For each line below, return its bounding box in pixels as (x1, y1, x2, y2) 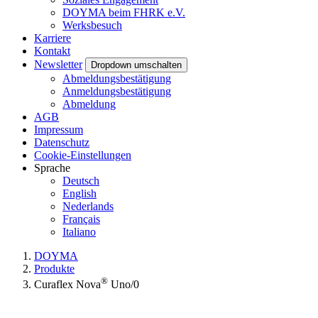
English (62, 187, 97, 199)
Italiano (62, 226, 96, 238)
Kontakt (34, 45, 70, 57)
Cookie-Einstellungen (34, 149, 131, 161)
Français (62, 213, 100, 225)
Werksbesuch (62, 19, 122, 31)
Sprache (34, 162, 70, 174)
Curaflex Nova (34, 278, 101, 291)
